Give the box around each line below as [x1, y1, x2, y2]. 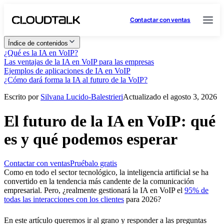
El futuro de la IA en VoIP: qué [4, 112, 215, 130]
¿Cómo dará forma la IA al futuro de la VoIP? [4, 75, 147, 84]
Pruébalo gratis [70, 158, 117, 167]
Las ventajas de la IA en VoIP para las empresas [4, 57, 154, 66]
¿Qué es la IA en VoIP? [4, 48, 78, 57]
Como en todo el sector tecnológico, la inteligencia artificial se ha [4, 167, 208, 176]
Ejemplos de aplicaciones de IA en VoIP [4, 66, 130, 75]
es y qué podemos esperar [4, 130, 177, 148]
